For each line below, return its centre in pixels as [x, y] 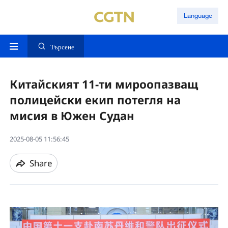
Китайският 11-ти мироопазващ [104, 84]
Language [198, 16]
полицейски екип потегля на [95, 100]
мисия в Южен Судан [72, 116]
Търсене [62, 47]
